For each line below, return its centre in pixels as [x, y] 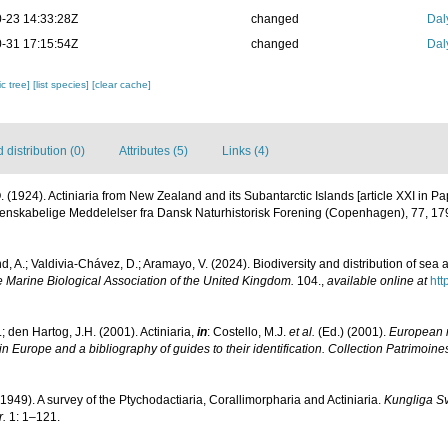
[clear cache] [122, 84]
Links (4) [245, 151]
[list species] [63, 84]
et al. [302, 332]
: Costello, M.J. [248, 332]
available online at [377, 281]
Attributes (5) [153, 151]
